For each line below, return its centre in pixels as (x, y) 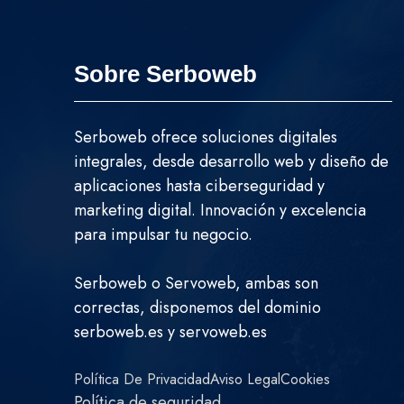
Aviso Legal (245, 380)
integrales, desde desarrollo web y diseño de (231, 162)
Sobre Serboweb (165, 74)
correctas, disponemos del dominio (197, 308)
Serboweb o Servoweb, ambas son (196, 284)
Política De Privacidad (142, 380)
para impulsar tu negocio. (163, 235)
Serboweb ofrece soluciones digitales (206, 138)
